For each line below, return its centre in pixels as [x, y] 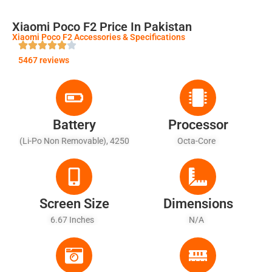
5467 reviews [44, 60]
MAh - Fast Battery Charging [74, 154]
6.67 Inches [74, 219]
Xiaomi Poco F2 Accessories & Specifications [99, 37]
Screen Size [74, 203]
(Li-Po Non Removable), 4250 [74, 141]
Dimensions [198, 203]
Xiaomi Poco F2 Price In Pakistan [102, 26]
